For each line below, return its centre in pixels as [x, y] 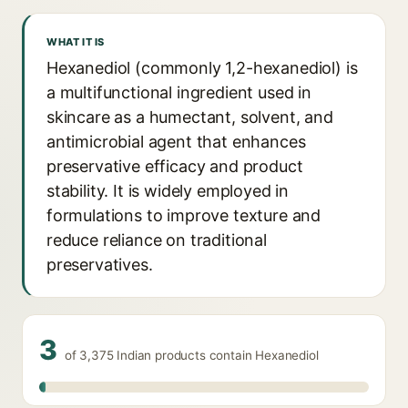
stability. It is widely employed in [168, 191]
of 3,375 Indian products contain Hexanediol [191, 355]
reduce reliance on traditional [157, 240]
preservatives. [100, 265]
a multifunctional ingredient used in [179, 92]
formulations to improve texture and [184, 215]
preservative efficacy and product [175, 166]
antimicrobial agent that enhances [176, 142]
